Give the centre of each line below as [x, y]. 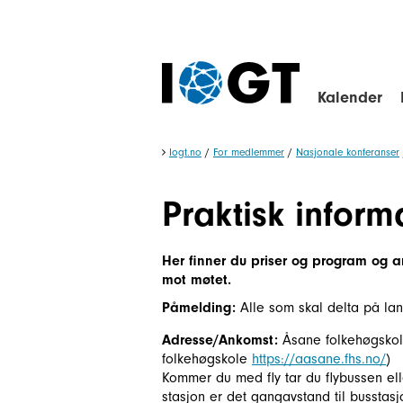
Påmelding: [199, 308]
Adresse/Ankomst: [220, 340]
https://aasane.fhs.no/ [319, 359]
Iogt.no [185, 152]
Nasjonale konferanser [348, 152]
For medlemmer [249, 152]
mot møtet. [199, 280]
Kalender [350, 98]
